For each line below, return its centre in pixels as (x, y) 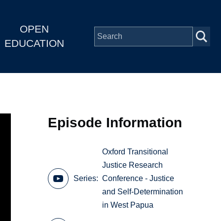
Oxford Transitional (135, 152)
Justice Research (133, 165)
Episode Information (115, 122)
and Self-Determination (143, 192)
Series (85, 179)
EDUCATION (34, 43)
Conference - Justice (138, 179)
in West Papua (128, 205)
